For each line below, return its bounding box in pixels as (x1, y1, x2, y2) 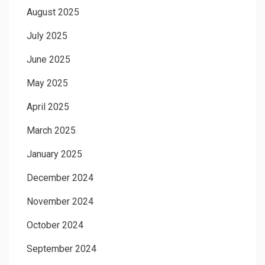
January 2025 (27, 148, 82, 160)
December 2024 (27, 172, 93, 183)
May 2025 (27, 77, 68, 89)
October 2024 (27, 219, 83, 231)
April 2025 (27, 101, 69, 112)
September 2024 (27, 243, 96, 254)
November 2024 (27, 195, 93, 207)
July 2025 (27, 30, 67, 41)
